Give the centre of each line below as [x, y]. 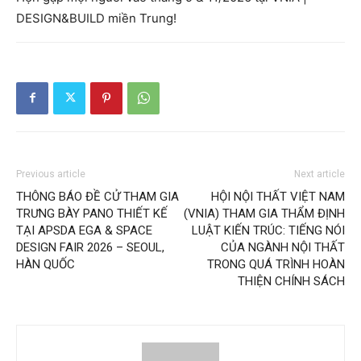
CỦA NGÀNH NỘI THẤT [283, 247]
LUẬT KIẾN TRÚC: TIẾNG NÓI [268, 230]
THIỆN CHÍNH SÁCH [291, 281]
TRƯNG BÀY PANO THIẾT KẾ [92, 213]
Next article [320, 174]
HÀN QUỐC [46, 264]
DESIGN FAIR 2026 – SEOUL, [90, 247]
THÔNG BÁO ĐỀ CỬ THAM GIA [98, 196]
